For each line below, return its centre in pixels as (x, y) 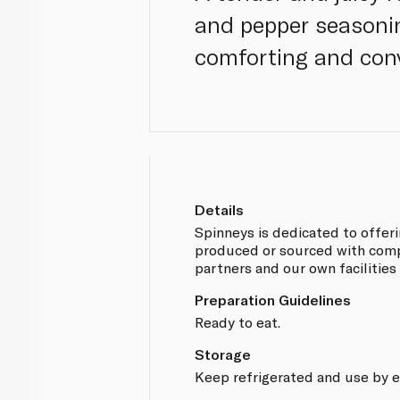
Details (220, 209)
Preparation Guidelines (273, 299)
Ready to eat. (238, 321)
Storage (223, 354)
